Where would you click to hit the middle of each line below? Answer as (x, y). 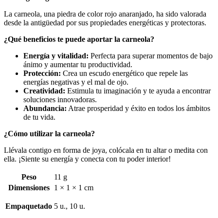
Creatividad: (44, 91)
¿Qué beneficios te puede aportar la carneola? (79, 39)
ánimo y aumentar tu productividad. (78, 64)
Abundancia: (45, 108)
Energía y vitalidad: (56, 55)
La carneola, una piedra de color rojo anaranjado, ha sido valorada (105, 14)
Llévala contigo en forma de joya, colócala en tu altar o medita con (106, 150)
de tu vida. (39, 117)
